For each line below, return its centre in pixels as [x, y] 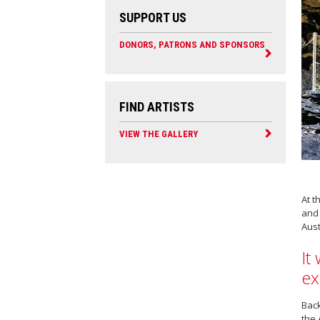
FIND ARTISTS [157, 107]
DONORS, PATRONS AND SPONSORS [192, 45]
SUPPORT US [153, 17]
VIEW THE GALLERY [159, 134]
